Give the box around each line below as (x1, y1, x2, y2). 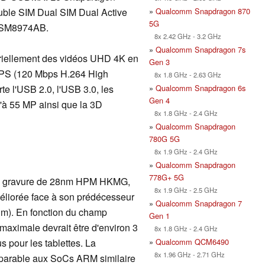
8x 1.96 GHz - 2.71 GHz (149, 249, 225, 259)
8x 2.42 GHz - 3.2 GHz (149, 31, 221, 41)
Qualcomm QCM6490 (156, 235, 229, 247)
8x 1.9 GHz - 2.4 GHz (149, 146, 218, 156)
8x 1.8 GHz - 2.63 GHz (149, 69, 221, 79)
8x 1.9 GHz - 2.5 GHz (149, 185, 218, 195)
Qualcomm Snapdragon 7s (156, 43, 245, 55)
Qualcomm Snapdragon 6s (156, 82, 245, 93)
